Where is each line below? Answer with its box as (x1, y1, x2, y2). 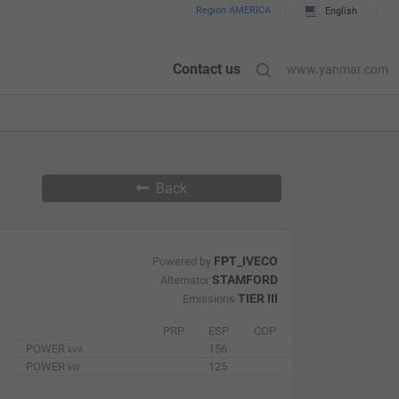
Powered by (151, 255, 214, 268)
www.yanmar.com (287, 61, 388, 77)
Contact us (173, 61, 240, 77)
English (325, 5, 357, 17)
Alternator (159, 273, 212, 287)
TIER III (237, 291, 278, 306)
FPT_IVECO (213, 254, 278, 269)
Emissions (182, 292, 238, 305)
